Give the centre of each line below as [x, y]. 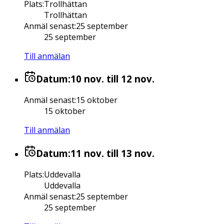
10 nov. [87, 79]
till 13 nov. [129, 153]
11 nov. [87, 153]
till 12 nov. [129, 79]
